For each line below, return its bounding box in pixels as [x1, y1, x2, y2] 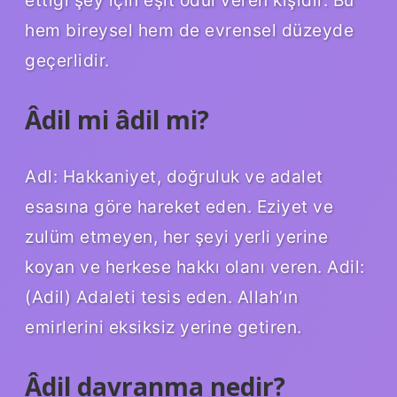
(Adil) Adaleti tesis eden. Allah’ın [25, 285, 299, 307]
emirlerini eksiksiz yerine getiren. [25, 315, 302, 338]
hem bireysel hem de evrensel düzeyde [25, 19, 354, 41]
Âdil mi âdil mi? [25, 102, 209, 136]
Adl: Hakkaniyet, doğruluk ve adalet [25, 165, 323, 187]
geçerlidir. [25, 49, 110, 71]
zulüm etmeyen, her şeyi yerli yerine [25, 225, 328, 247]
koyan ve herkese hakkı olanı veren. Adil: [25, 255, 365, 277]
